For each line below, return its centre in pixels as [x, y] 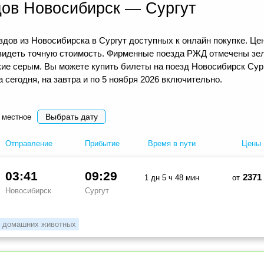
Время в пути [172, 144]
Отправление [29, 144]
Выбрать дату [72, 117]
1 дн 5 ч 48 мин [172, 178]
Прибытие [102, 144]
